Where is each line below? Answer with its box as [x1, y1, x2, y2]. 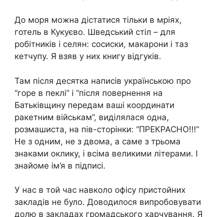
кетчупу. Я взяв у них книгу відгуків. [15, 51, 161, 62]
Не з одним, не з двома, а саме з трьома [15, 136, 181, 146]
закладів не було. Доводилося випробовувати [15, 197, 201, 207]
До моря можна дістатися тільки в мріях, [15, 15, 182, 25]
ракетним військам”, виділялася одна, [15, 112, 169, 122]
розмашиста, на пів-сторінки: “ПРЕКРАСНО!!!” [15, 124, 199, 134]
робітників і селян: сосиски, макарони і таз [15, 39, 188, 49]
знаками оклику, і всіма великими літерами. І [15, 148, 198, 158]
